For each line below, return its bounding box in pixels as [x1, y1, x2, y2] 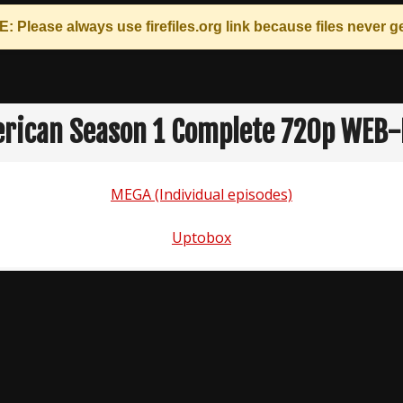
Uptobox [172, 228, 231, 247]
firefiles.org [145, 19, 222, 34]
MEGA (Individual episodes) [111, 184, 292, 204]
